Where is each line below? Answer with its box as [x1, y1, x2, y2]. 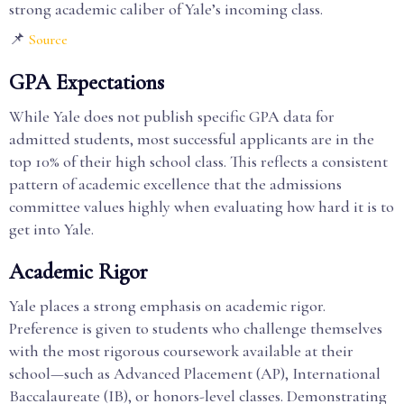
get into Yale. [9, 219, 94, 239]
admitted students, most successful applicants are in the [9, 129, 374, 149]
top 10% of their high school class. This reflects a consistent [9, 151, 388, 171]
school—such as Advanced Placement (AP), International [9, 363, 381, 383]
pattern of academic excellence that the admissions [9, 174, 342, 194]
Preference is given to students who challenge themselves [9, 318, 382, 338]
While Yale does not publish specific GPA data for [9, 106, 335, 126]
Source [29, 31, 68, 49]
